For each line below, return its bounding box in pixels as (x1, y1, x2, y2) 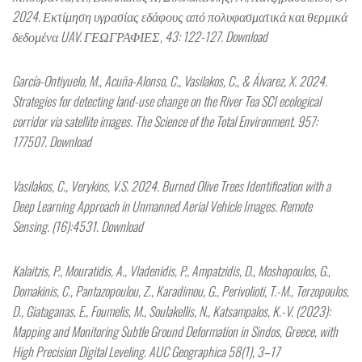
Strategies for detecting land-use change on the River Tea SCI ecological (12, 91, 321, 111)
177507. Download (12, 132, 91, 151)
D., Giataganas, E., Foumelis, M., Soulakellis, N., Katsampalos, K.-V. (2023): (12, 301, 330, 321)
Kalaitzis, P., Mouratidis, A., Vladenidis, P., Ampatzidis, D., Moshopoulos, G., (12, 261, 330, 280)
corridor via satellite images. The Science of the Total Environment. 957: (12, 112, 318, 131)
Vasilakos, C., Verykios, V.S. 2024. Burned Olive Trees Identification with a (12, 176, 330, 196)
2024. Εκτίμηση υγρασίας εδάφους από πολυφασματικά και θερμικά (12, 6, 347, 26)
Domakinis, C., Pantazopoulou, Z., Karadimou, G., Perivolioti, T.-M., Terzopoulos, (12, 281, 349, 301)
